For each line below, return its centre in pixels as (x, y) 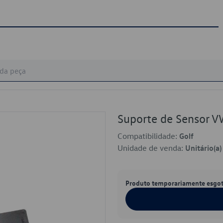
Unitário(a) (203, 148)
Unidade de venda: (151, 148)
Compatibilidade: (148, 136)
